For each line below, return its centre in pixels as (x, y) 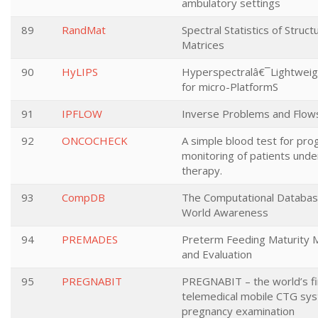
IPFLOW (82, 114)
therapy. (202, 170)
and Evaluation (217, 254)
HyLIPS (80, 72)
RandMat (84, 30)
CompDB (83, 197)
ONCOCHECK (95, 141)
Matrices (203, 45)
